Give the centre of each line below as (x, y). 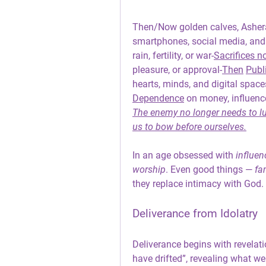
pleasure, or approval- (177, 70)
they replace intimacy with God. (198, 184)
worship (149, 170)
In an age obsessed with (184, 155)
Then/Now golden (170, 27)
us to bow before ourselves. (189, 127)
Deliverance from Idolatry (195, 214)
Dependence (158, 98)
